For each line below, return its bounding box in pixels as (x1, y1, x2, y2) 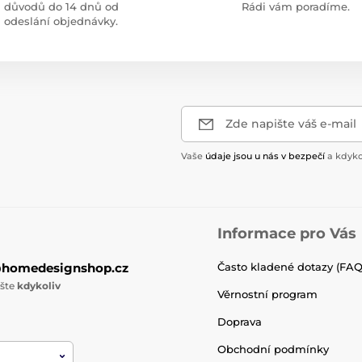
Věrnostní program (217, 288, 318, 301)
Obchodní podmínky (217, 343, 329, 356)
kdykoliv (16, 280, 61, 292)
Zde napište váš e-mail (225, 116, 356, 131)
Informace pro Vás (217, 225, 356, 242)
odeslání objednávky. (3, 15, 118, 27)
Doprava (217, 315, 262, 328)
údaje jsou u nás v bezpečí (205, 150, 325, 162)
